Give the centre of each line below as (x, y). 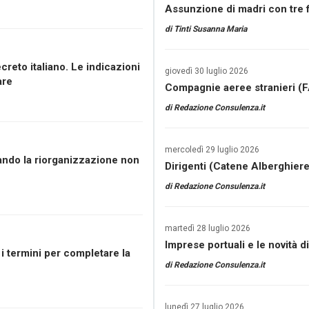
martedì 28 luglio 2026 (208, 228)
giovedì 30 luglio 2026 (207, 71)
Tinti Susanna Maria (210, 29)
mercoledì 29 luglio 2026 (212, 150)
